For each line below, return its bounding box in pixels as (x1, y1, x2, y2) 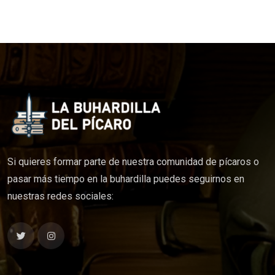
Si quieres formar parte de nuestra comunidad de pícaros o (7, 156, 259, 168)
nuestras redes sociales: (7, 190, 114, 203)
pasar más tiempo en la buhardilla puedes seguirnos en (7, 173, 244, 185)
